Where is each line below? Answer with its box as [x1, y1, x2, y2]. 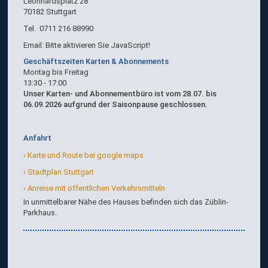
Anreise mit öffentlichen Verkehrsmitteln [27, 183, 167, 193]
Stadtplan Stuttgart [27, 167, 96, 176]
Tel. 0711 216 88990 [23, 23, 93, 33]
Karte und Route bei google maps [27, 150, 145, 160]
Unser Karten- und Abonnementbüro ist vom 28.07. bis [23, 89, 217, 99]
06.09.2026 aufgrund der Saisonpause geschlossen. [23, 100, 208, 109]
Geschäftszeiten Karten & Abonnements [23, 57, 169, 66]
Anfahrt [23, 133, 51, 142]
